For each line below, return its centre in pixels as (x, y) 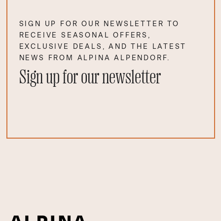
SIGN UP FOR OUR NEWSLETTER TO (99, 24)
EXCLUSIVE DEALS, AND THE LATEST (103, 46)
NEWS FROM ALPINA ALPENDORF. (95, 58)
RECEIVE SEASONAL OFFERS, (85, 35)
